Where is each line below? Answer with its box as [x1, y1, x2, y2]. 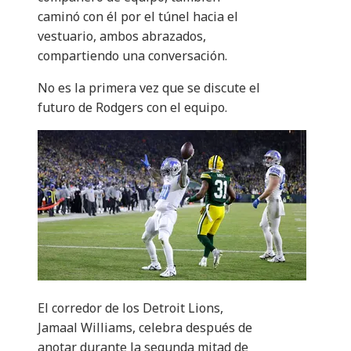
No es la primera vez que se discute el [38, 79, 260, 97]
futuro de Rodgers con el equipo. [38, 99, 227, 117]
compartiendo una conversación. [38, 47, 227, 65]
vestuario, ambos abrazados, [38, 27, 206, 45]
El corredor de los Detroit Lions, [38, 299, 223, 317]
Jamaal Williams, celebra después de [38, 319, 252, 337]
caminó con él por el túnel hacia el [38, 8, 238, 26]
